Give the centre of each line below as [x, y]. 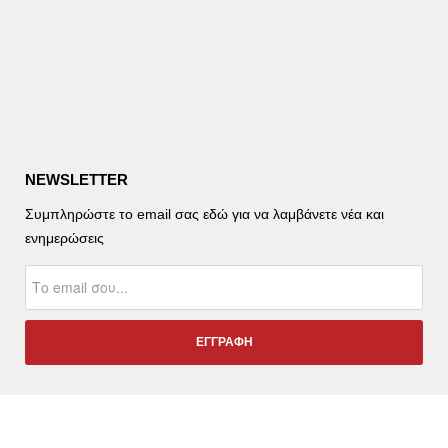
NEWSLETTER [76, 179]
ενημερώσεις [64, 237]
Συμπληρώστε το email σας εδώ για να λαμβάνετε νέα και [204, 213]
